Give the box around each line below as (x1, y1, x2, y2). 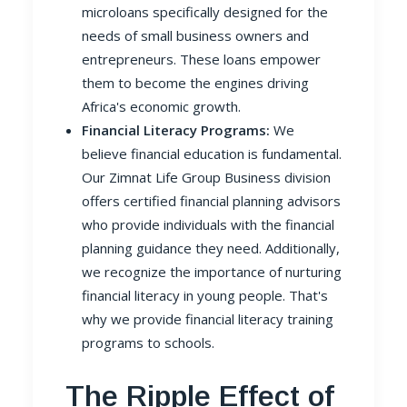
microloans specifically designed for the (82, 3, 328, 21)
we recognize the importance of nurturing (82, 263, 342, 281)
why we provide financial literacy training (82, 310, 333, 328)
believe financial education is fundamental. (82, 144, 342, 163)
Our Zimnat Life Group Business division (82, 168, 331, 186)
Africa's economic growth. (82, 97, 241, 115)
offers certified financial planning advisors (82, 192, 341, 210)
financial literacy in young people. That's (82, 286, 328, 304)
